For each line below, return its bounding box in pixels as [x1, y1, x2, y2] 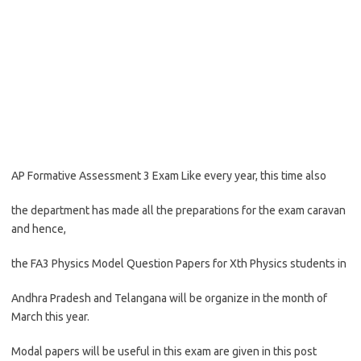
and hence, [11, 222, 66, 235]
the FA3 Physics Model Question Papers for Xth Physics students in [11, 257, 346, 270]
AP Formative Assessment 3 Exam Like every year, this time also [11, 169, 326, 182]
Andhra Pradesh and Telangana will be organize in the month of [11, 292, 327, 305]
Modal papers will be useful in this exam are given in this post [11, 345, 317, 358]
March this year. [11, 310, 89, 323]
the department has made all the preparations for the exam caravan [11, 204, 346, 217]
